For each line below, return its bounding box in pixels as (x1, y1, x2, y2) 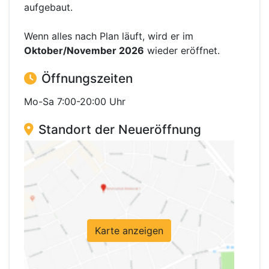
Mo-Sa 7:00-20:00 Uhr (24, 95, 125, 108)
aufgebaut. (24, 1, 73, 14)
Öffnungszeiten (41, 71, 133, 86)
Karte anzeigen (95, 225, 163, 237)
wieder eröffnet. (144, 44, 220, 57)
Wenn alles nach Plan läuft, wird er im (24, 30, 193, 43)
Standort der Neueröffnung (38, 122, 201, 138)
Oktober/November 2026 (24, 44, 144, 57)
